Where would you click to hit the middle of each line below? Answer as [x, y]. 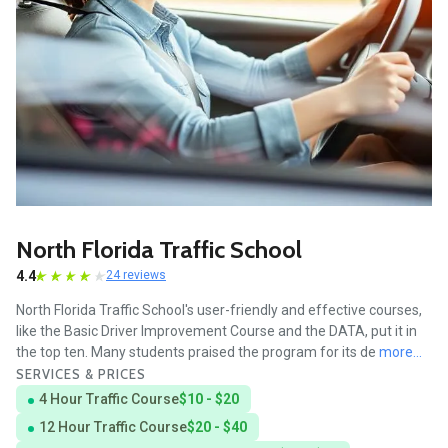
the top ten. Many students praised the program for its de [197, 352]
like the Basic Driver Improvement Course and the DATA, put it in [216, 331]
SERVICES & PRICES [81, 374]
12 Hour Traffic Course [113, 427]
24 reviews [136, 275]
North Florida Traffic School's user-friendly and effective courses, [219, 310]
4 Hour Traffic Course [109, 399]
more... [400, 352]
